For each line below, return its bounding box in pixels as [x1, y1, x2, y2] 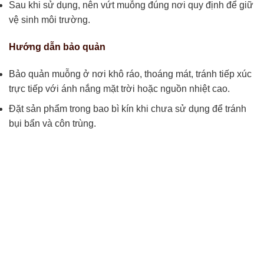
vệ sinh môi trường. [9, 15, 90, 25]
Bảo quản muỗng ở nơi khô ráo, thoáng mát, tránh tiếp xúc [9, 68, 252, 79]
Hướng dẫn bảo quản [9, 41, 105, 52]
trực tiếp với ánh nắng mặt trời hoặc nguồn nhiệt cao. [9, 83, 230, 94]
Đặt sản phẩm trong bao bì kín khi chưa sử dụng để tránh [9, 104, 246, 114]
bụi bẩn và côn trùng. [9, 118, 96, 129]
